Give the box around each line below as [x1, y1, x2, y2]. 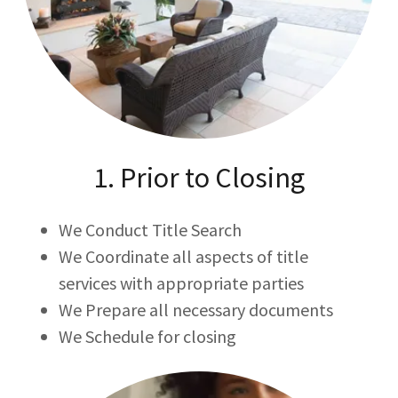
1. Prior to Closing [93, 160, 305, 195]
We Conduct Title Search [59, 219, 242, 241]
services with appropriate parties [59, 272, 304, 294]
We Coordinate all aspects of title [59, 245, 308, 267]
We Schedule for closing [59, 325, 236, 347]
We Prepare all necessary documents [59, 298, 333, 321]
